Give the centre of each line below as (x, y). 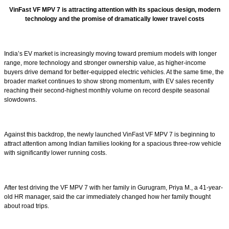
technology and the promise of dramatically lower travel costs (114, 19)
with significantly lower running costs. (55, 153)
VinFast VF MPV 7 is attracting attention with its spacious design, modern (114, 9)
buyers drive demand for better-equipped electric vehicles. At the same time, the (114, 72)
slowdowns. (20, 99)
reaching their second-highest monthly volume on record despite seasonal (107, 90)
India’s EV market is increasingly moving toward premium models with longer (110, 53)
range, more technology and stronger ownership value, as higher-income (105, 63)
